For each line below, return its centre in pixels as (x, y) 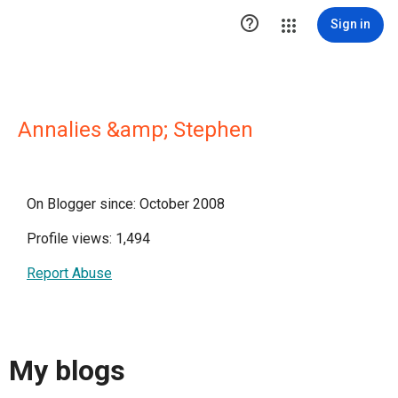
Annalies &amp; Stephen (135, 130)
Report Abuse (69, 273)
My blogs (67, 371)
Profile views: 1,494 (88, 239)
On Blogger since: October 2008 (126, 204)
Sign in (350, 24)
